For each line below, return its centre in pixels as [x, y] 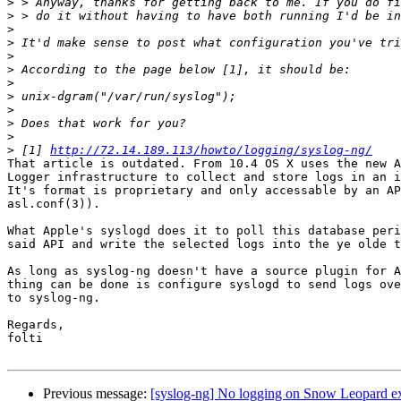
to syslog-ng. [54, 298]
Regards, [36, 325]
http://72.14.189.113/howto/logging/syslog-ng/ [211, 150]
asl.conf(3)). [54, 204]
